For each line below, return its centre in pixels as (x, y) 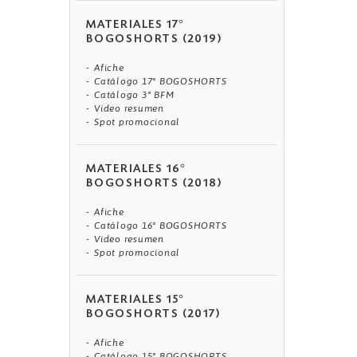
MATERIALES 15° (136, 301)
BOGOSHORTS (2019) (154, 40)
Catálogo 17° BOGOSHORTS (161, 82)
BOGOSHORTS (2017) (153, 315)
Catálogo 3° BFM (134, 95)
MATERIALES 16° (137, 170)
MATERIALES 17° (136, 26)
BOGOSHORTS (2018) (154, 184)
